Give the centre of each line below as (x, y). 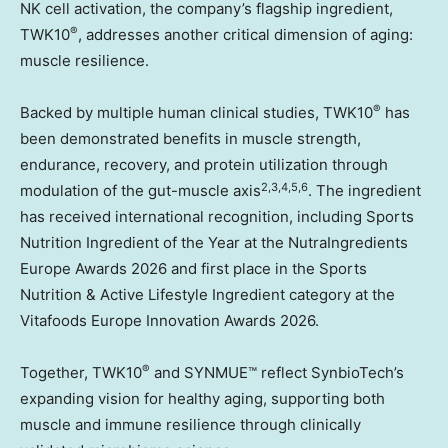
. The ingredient (364, 191)
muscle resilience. (84, 61)
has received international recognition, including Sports (217, 217)
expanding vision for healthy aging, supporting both (202, 399)
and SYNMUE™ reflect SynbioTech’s (277, 373)
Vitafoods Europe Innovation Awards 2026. (169, 321)
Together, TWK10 (81, 373)
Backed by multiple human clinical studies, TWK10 (196, 113)
